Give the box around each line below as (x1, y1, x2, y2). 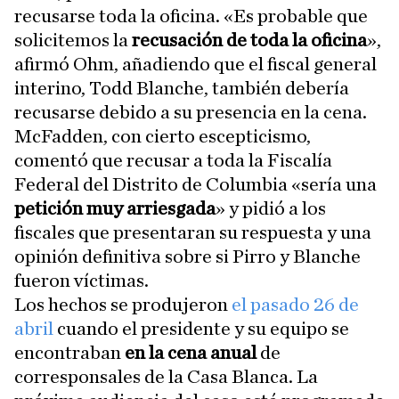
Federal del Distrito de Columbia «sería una (14, 175, 377, 195)
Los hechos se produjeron (14, 295, 228, 315)
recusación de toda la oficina (132, 30, 367, 51)
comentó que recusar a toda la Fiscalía (14, 151, 332, 171)
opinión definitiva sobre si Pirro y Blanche (14, 247, 361, 267)
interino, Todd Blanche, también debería (14, 78, 349, 99)
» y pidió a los (216, 199, 326, 219)
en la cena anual (125, 343, 256, 363)
